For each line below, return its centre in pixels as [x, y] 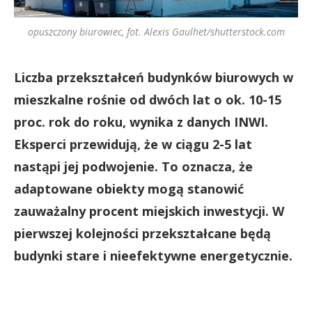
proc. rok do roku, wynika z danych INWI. [141, 122]
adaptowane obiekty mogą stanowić [129, 189]
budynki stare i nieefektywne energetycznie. [153, 256]
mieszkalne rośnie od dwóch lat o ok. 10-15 [148, 100]
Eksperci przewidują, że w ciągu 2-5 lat [133, 144]
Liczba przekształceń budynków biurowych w [154, 77]
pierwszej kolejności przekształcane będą [142, 233]
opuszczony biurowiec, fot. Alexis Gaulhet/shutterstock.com [156, 32]
